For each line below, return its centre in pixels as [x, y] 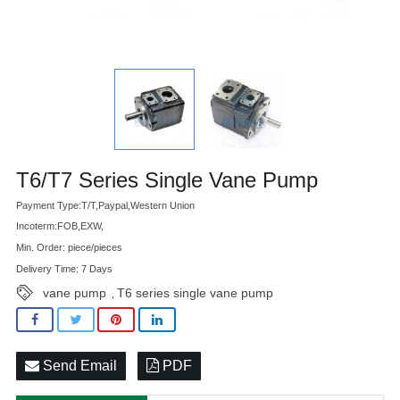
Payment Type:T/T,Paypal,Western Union [105, 205]
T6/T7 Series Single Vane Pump [167, 179]
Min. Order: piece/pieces [69, 248]
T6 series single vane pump [195, 292]
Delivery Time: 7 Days [64, 269]
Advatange [51, 28]
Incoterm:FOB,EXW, [60, 226]
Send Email [78, 366]
